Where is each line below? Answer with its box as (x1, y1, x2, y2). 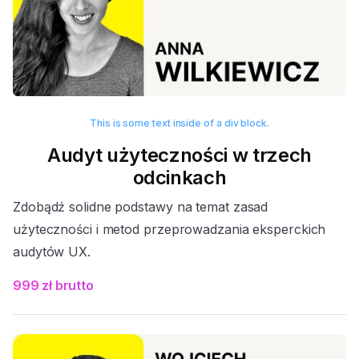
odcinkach (132, 166, 227, 190)
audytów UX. (13, 244, 91, 260)
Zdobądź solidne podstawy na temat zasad (13, 199, 268, 216)
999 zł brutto (13, 277, 94, 294)
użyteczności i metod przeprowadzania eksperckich (13, 221, 326, 238)
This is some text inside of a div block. (89, 117, 270, 130)
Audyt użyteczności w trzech (47, 143, 312, 167)
